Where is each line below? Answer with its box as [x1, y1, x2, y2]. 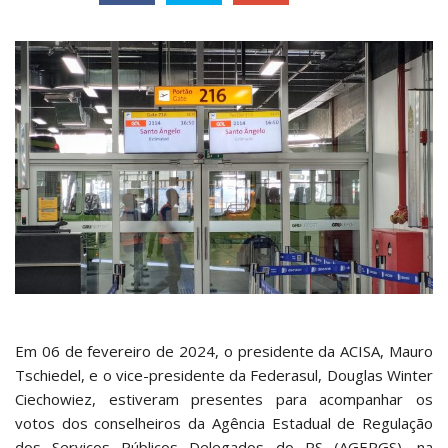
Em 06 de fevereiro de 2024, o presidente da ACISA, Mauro [15, 341, 433, 362]
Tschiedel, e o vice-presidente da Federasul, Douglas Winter [15, 365, 433, 386]
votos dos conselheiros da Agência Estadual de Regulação [15, 413, 433, 434]
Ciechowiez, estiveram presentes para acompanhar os [15, 389, 433, 410]
